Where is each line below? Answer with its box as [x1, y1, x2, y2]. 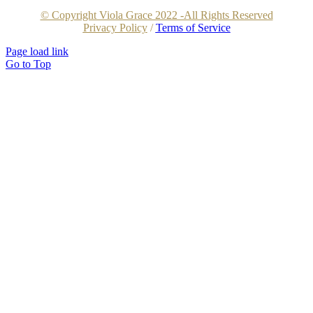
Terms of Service [155, 21, 231, 34]
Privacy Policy [82, 21, 147, 34]
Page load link [6, 45, 68, 57]
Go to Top [6, 57, 51, 70]
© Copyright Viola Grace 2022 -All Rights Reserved [40, 8, 273, 21]
